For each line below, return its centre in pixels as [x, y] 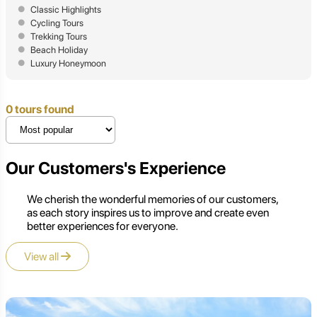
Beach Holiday [59, 50]
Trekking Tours [59, 37]
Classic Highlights [66, 10]
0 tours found [40, 110]
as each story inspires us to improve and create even [148, 213]
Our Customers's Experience [116, 168]
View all [42, 257]
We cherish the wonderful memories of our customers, [152, 200]
